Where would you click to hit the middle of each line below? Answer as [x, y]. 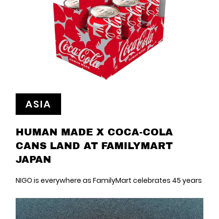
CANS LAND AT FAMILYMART [94, 145]
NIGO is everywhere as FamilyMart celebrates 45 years [109, 180]
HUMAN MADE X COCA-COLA [94, 131]
